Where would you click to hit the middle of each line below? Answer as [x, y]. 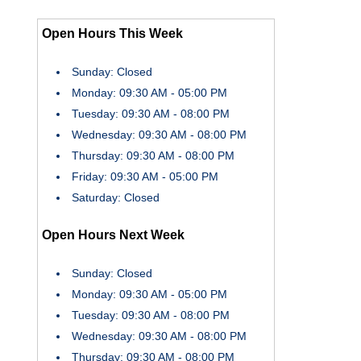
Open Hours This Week [112, 34]
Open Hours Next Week [113, 235]
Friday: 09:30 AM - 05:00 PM [145, 176]
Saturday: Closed [116, 197]
